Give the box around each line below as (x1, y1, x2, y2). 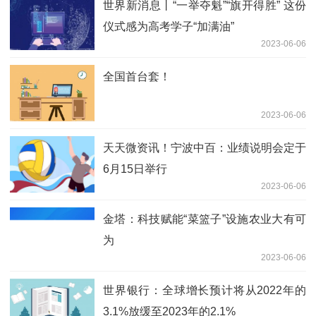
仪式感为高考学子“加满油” (103, 20, 234, 33)
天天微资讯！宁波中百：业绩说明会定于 (103, 142, 306, 154)
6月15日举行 (103, 163, 167, 176)
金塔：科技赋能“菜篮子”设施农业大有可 (103, 213, 306, 226)
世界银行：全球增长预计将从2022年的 (103, 284, 306, 297)
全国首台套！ (103, 71, 171, 83)
